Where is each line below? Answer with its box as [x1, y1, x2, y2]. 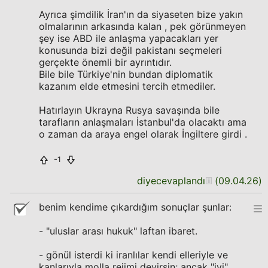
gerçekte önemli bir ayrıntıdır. [39, 56, 172, 68]
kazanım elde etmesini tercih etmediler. [39, 80, 215, 92]
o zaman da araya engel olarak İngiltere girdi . [39, 128, 247, 140]
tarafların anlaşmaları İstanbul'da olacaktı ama [39, 116, 246, 128]
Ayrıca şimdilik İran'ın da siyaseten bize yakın [39, 8, 243, 20]
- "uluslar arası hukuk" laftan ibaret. [39, 225, 197, 237]
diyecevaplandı [137, 175, 205, 187]
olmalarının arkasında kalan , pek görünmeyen [39, 20, 246, 32]
